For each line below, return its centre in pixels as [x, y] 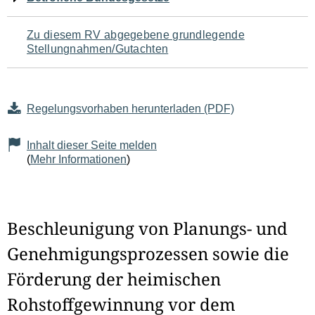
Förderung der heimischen [114, 279]
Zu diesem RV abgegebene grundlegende [136, 35]
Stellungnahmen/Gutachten [98, 49]
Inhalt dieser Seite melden [92, 146]
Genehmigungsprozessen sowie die [148, 254]
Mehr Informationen [78, 160]
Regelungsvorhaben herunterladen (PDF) [130, 109]
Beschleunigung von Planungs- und [147, 229]
